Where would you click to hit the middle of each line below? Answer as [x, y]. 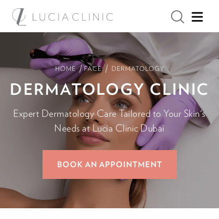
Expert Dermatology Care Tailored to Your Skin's [109, 113]
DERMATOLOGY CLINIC [109, 89]
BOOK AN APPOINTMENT [109, 164]
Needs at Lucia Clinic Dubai [109, 128]
